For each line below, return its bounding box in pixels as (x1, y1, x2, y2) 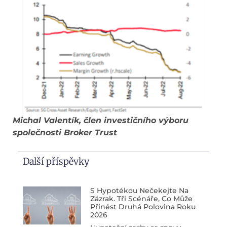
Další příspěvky (23, 155, 89, 167)
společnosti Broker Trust (13, 128, 120, 138)
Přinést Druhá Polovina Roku (90, 202, 196, 211)
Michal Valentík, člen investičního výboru (13, 116, 188, 126)
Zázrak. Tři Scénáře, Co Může (90, 194, 193, 203)
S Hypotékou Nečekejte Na (90, 185, 188, 195)
